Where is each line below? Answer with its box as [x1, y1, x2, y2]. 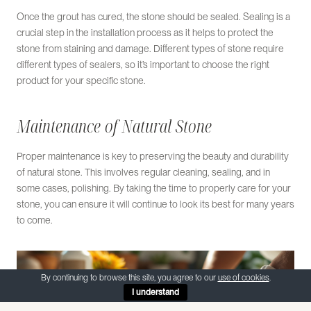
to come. [17, 215, 53, 226]
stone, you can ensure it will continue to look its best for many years [17, 199, 294, 210]
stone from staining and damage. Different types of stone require [17, 43, 284, 55]
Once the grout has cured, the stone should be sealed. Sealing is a [17, 11, 290, 23]
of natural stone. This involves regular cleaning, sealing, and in [17, 167, 270, 178]
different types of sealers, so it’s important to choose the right [17, 59, 269, 71]
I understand [132, 287, 179, 297]
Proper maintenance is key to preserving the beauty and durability [17, 151, 289, 162]
